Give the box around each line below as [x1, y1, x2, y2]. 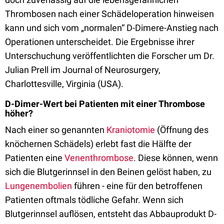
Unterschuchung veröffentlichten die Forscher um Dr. [5, 50, 214, 61]
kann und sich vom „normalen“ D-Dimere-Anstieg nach [5, 22, 218, 33]
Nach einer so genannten [5, 124, 106, 135]
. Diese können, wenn [133, 152, 218, 163]
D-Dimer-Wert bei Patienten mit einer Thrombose [5, 98, 205, 109]
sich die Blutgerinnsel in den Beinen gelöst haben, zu [5, 166, 211, 177]
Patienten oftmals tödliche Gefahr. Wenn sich [5, 194, 183, 205]
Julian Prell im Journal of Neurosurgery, [5, 64, 160, 75]
